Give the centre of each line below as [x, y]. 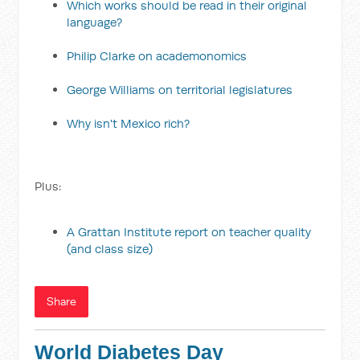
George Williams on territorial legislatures [180, 90]
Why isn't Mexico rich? [129, 123]
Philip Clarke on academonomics [157, 56]
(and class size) [110, 249]
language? [95, 22]
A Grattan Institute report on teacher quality [189, 232]
